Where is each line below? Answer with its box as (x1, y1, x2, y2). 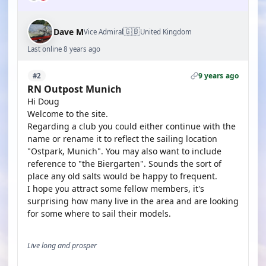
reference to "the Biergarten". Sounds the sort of (27, 158, 221, 169)
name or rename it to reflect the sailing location (27, 133, 217, 144)
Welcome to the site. (27, 108, 108, 119)
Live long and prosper (27, 240, 97, 251)
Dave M (53, 26, 84, 37)
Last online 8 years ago (27, 45, 100, 53)
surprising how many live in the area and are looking (27, 195, 239, 207)
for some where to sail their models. (27, 208, 171, 219)
